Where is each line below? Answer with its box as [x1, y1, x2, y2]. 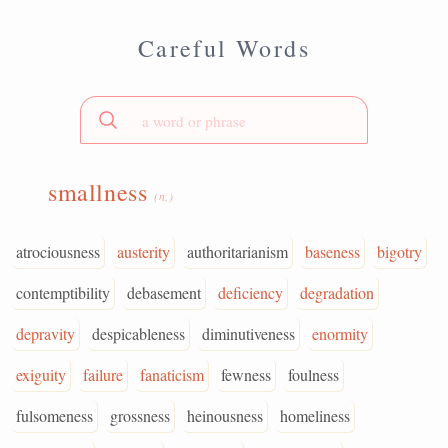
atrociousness [16, 241, 100, 262]
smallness [48, 176, 154, 208]
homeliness [280, 405, 350, 426]
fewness [221, 364, 271, 385]
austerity [117, 241, 170, 262]
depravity [16, 323, 75, 344]
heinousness [187, 405, 263, 426]
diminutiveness [202, 323, 295, 344]
